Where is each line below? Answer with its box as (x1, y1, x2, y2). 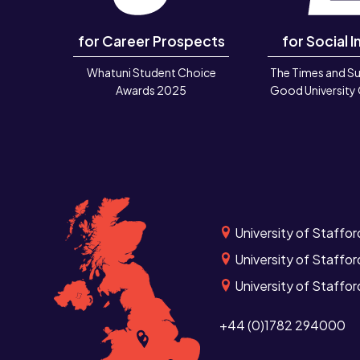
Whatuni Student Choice (86, 64, 216, 80)
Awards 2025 (116, 82, 187, 97)
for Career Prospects (77, 31, 225, 50)
